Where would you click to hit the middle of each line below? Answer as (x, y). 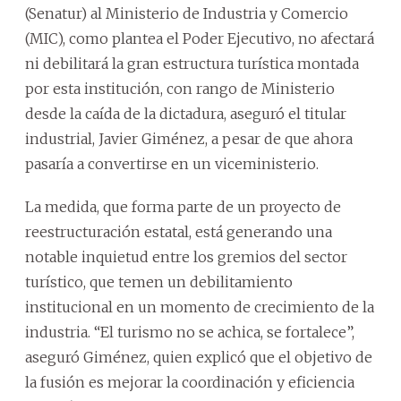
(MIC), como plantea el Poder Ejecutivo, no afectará (200, 38)
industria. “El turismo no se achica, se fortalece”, (190, 332)
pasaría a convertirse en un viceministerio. (172, 163)
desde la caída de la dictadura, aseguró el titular (186, 113)
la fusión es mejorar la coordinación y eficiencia (190, 382)
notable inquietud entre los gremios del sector (186, 256)
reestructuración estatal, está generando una (179, 231)
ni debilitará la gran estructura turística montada (192, 63)
